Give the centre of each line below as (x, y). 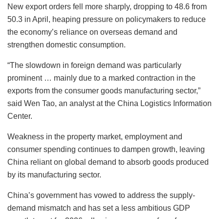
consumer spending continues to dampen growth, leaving (106, 150)
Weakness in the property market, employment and (95, 137)
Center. (20, 116)
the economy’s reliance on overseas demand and (92, 32)
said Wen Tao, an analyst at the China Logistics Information (109, 104)
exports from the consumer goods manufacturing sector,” (104, 91)
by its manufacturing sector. (54, 175)
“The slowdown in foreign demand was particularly (94, 66)
